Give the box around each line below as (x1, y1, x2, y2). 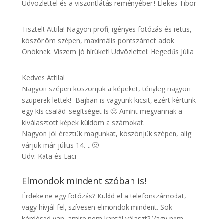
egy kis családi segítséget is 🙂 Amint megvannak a (22, 107, 182, 116)
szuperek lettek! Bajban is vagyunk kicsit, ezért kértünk (22, 95, 196, 105)
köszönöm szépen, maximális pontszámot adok (22, 36, 174, 45)
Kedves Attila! (22, 73, 65, 83)
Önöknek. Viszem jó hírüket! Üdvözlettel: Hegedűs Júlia (22, 47, 194, 57)
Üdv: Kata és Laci (22, 152, 76, 161)
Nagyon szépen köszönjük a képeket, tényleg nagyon (22, 84, 191, 94)
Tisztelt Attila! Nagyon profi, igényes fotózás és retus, (22, 24, 192, 34)
